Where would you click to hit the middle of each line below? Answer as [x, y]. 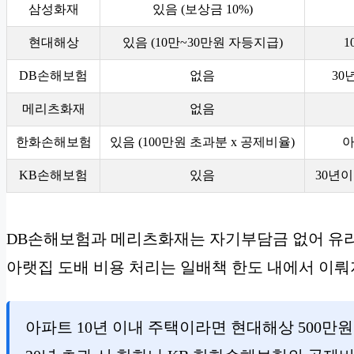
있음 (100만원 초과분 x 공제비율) [202, 141]
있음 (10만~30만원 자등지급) [202, 42]
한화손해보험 [53, 141]
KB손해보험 [53, 175]
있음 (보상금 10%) [202, 9]
